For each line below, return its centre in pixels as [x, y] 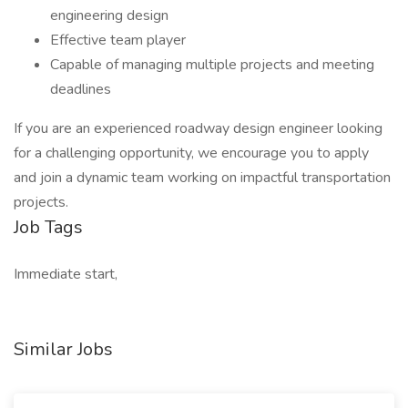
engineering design [109, 15]
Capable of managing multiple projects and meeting [212, 65]
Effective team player [118, 40]
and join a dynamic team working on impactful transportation [202, 178]
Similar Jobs [63, 349]
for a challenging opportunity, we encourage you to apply [191, 153]
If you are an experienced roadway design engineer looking [198, 128]
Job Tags [48, 227]
